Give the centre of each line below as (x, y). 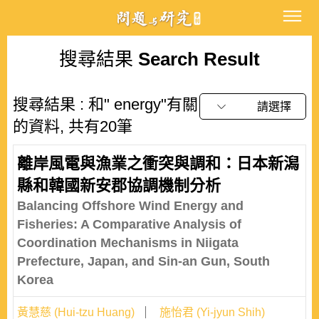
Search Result (197, 59)
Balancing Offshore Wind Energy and (130, 206)
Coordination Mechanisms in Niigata (128, 243)
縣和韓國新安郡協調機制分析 (119, 185)
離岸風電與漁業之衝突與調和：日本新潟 (158, 163)
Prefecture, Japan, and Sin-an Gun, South (143, 261)
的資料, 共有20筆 (73, 126)
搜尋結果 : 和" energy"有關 (105, 104)
